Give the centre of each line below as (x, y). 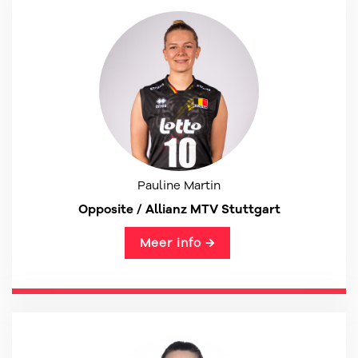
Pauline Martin (179, 185)
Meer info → (177, 243)
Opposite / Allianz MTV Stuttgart (179, 209)
